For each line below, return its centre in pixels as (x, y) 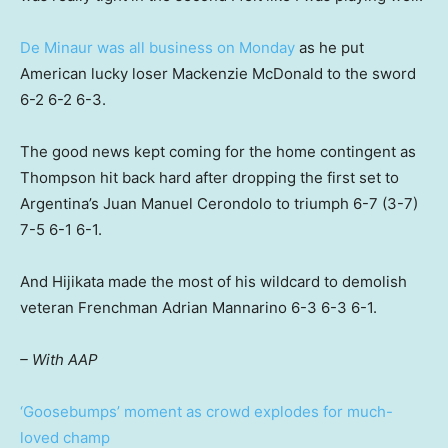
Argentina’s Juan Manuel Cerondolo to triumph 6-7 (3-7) (219, 203)
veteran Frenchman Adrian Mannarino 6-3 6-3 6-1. (198, 307)
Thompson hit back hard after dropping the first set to (209, 177)
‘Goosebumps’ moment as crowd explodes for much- (206, 411)
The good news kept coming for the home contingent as (218, 151)
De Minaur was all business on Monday (157, 47)
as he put (329, 47)
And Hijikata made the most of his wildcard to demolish (213, 281)
